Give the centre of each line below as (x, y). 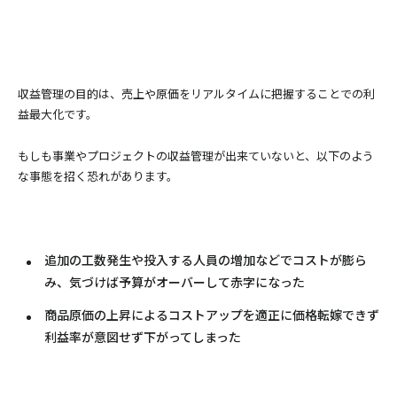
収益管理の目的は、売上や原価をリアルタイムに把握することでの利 (196, 94)
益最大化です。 (58, 114)
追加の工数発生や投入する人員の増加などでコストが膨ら (206, 260)
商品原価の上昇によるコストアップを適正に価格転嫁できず (212, 315)
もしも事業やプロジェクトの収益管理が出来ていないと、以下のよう (196, 156)
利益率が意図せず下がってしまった (143, 337)
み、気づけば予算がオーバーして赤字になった (175, 282)
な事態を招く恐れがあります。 (98, 176)
